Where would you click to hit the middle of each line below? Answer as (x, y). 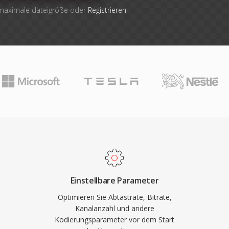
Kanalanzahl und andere (114, 208)
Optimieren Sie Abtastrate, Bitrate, (114, 197)
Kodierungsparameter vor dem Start (114, 220)
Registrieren (107, 10)
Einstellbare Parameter (114, 180)
